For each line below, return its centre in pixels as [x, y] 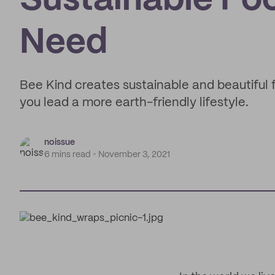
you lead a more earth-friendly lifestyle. [134, 103]
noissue [60, 142]
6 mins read [68, 155]
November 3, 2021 [134, 155]
